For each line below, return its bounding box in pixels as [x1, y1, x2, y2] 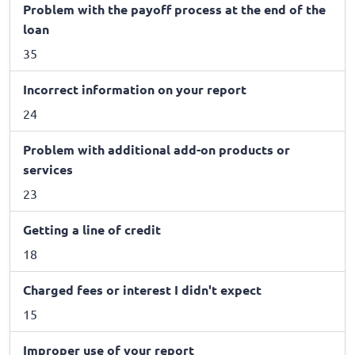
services [23, 160, 73, 177]
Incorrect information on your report [23, 80, 246, 97]
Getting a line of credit [23, 220, 161, 238]
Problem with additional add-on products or [23, 140, 290, 158]
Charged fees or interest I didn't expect [23, 281, 261, 298]
